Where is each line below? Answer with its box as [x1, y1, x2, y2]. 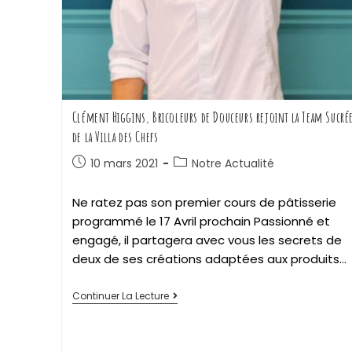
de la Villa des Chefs [71, 127, 159, 145]
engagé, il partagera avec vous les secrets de [71, 231, 342, 248]
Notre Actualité [191, 155, 274, 171]
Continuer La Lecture [71, 288, 169, 302]
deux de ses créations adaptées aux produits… [71, 250, 346, 267]
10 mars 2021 [90, 155, 158, 171]
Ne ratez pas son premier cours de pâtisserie [71, 193, 336, 211]
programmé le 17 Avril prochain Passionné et [71, 212, 330, 229]
